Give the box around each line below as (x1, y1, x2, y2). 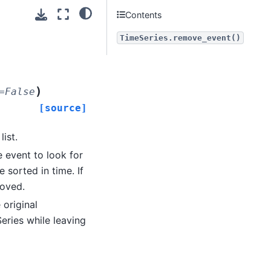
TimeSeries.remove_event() (120, 33, 241, 42)
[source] (39, 102, 87, 114)
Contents (125, 9, 163, 20)
